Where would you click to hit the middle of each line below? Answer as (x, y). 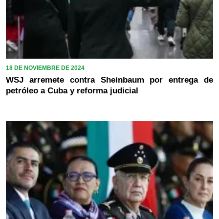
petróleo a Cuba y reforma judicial (72, 90)
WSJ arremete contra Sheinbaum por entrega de (109, 80)
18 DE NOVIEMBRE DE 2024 (45, 68)
